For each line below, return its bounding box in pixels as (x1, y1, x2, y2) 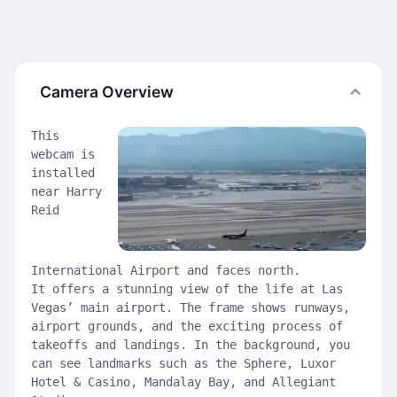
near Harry (31, 184, 102, 198)
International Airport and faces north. (31, 263, 300, 277)
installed (31, 166, 95, 180)
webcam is (31, 147, 95, 161)
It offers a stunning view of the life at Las (31, 282, 343, 296)
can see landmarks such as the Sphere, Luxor (31, 356, 336, 370)
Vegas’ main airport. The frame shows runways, (31, 300, 350, 315)
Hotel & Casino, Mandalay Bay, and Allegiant (31, 375, 336, 389)
